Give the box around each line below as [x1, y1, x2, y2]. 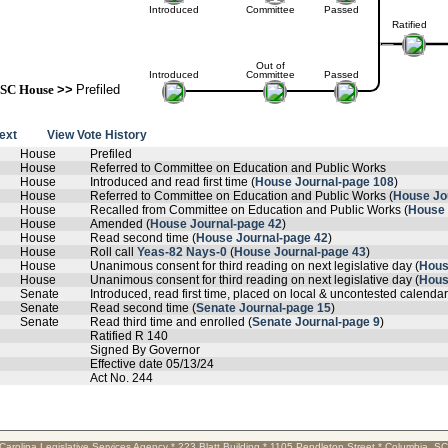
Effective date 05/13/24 [90, 357, 214, 371]
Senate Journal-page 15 [196, 301, 331, 315]
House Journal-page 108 [255, 175, 394, 189]
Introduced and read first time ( [90, 175, 255, 189]
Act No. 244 [90, 371, 153, 385]
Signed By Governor [90, 343, 200, 357]
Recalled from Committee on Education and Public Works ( [90, 203, 408, 217]
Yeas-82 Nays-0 [137, 245, 227, 259]
